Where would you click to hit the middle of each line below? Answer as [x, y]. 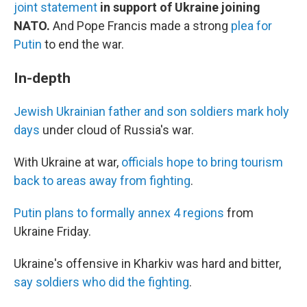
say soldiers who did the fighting [101, 282]
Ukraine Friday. [52, 231]
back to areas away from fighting [102, 181]
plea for [251, 26]
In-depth [42, 78]
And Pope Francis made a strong [142, 26]
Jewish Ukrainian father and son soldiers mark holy [151, 111]
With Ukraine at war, [67, 162]
